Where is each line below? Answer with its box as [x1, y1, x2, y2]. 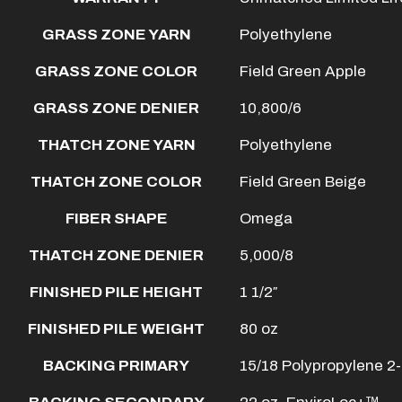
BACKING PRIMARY [43, 357, 189, 374]
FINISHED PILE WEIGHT [28, 320, 205, 337]
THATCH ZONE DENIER [29, 247, 204, 264]
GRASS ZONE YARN [41, 26, 191, 43]
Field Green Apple [240, 63, 366, 80]
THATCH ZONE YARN [37, 136, 196, 153]
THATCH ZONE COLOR [31, 173, 202, 190]
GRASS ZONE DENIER [33, 100, 199, 117]
